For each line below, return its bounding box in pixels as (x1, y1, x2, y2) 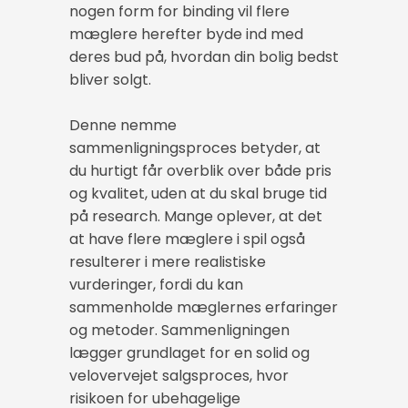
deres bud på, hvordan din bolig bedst (69, 46, 339, 68)
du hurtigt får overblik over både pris (69, 160, 331, 182)
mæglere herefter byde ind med (69, 24, 303, 46)
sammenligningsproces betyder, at (69, 138, 321, 159)
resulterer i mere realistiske (69, 251, 266, 273)
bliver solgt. (69, 69, 151, 91)
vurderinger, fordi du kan (69, 274, 243, 296)
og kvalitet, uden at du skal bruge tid (69, 183, 327, 205)
